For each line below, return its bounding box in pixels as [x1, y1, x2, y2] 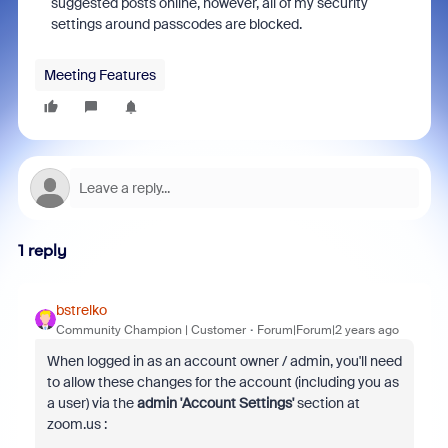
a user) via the [46, 394, 137, 412]
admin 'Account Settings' [136, 394, 294, 412]
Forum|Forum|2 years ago [256, 322, 399, 338]
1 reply [17, 241, 67, 260]
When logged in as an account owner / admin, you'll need [46, 352, 402, 370]
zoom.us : [46, 415, 107, 433]
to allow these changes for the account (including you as [46, 373, 399, 391]
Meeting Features [43, 66, 156, 84]
